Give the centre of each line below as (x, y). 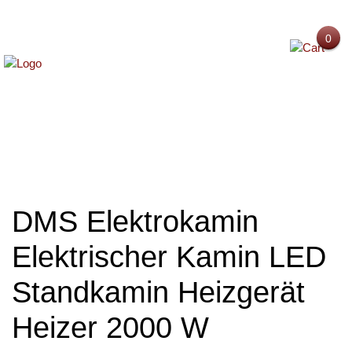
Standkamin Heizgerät (158, 292)
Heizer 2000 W (110, 328)
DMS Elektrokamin (135, 222)
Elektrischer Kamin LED (169, 257)
